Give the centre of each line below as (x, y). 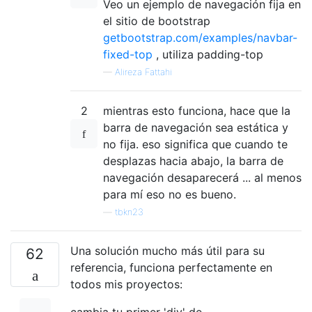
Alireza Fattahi (143, 72)
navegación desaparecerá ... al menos (202, 177)
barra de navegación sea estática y (196, 127)
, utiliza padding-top (208, 54)
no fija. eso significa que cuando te (195, 144)
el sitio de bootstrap (157, 21)
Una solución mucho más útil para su (167, 250)
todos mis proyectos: (126, 284)
